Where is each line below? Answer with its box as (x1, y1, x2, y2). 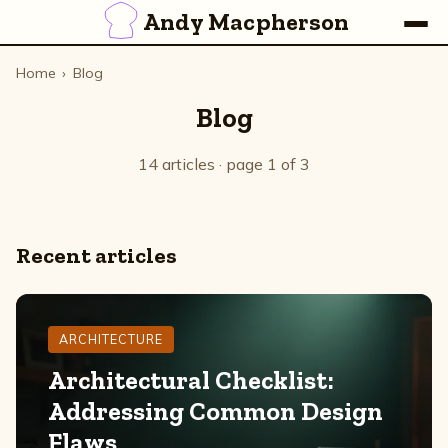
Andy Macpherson (142, 7, 350, 36)
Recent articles (16, 242, 177, 269)
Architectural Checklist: (48, 365, 334, 397)
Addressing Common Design (48, 396, 383, 428)
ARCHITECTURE (59, 331, 164, 348)
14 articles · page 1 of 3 (138, 154, 310, 174)
